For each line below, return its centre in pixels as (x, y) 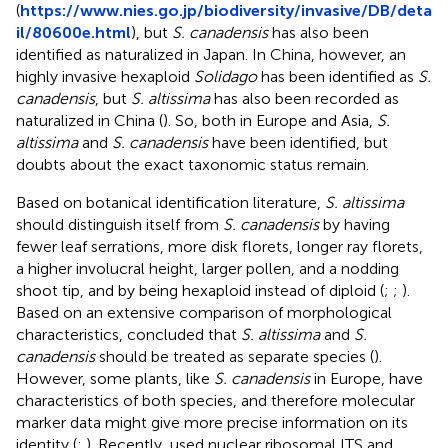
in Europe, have (366, 378)
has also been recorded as (304, 98)
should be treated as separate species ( (234, 356)
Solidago (225, 76)
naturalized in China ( (89, 120)
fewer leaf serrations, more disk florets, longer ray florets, (219, 246)
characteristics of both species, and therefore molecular (215, 400)
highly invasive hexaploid (105, 76)
